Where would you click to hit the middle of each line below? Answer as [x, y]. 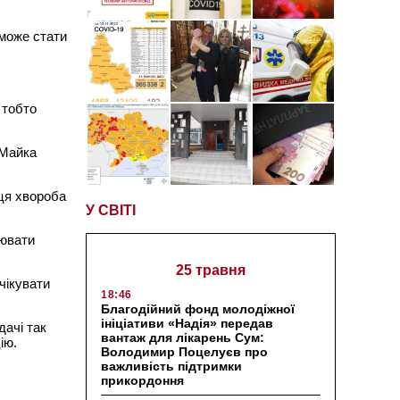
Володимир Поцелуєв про [184, 351]
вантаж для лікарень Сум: [183, 337]
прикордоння [142, 380]
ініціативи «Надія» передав [187, 323]
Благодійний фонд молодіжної [198, 308]
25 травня [211, 270]
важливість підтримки [171, 366]
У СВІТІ [111, 210]
